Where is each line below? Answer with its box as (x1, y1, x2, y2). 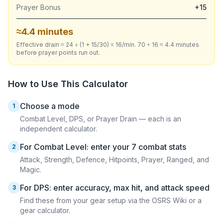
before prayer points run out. (16, 49, 100, 56)
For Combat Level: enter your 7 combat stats (20, 142, 186, 152)
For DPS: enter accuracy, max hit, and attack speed (20, 183, 210, 193)
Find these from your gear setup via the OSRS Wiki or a (20, 196, 202, 205)
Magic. (20, 165, 41, 174)
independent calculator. (20, 124, 97, 133)
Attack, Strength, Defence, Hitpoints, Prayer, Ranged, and (20, 155, 209, 164)
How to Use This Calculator (8, 79, 128, 89)
